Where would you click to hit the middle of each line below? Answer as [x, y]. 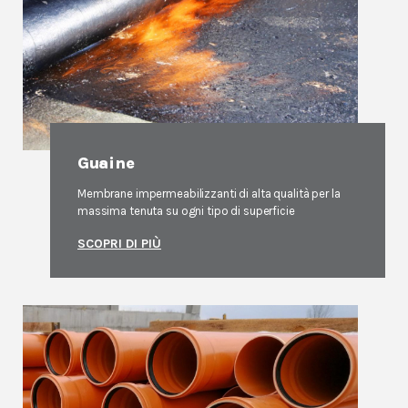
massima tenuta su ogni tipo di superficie [186, 211]
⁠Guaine [106, 163]
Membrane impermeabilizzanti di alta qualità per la [209, 194]
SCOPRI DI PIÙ [119, 244]
